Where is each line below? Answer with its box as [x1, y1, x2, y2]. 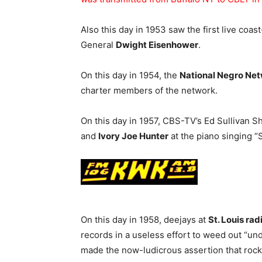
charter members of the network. [81, 85, 218, 96]
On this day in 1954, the [81, 70, 180, 81]
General [81, 39, 116, 50]
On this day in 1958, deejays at [81, 214, 208, 225]
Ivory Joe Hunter [98, 130, 168, 142]
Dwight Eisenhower [116, 39, 198, 50]
